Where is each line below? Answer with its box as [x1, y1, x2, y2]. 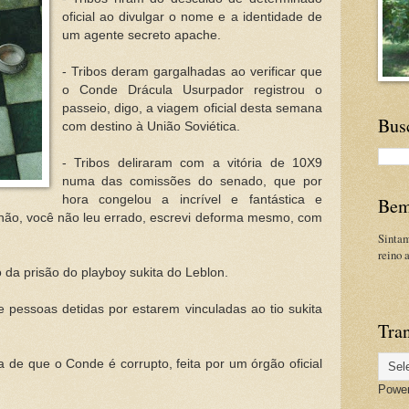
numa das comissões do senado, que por [61, 173, 322, 188]
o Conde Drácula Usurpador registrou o [61, 82, 322, 97]
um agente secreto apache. [61, 27, 221, 42]
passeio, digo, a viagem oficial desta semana [61, 100, 322, 115]
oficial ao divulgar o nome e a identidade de [61, 9, 322, 24]
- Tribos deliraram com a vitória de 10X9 [61, 155, 322, 170]
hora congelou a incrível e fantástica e [61, 192, 322, 206]
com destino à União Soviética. [61, 119, 240, 133]
